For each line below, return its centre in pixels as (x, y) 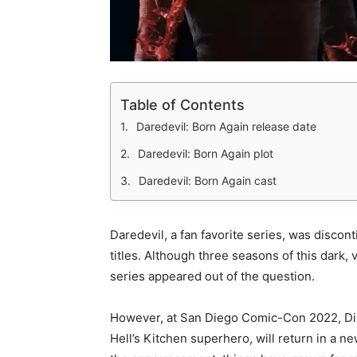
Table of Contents (182, 105)
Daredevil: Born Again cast (208, 181)
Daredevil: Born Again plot (206, 154)
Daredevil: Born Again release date (226, 127)
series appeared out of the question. (212, 277)
